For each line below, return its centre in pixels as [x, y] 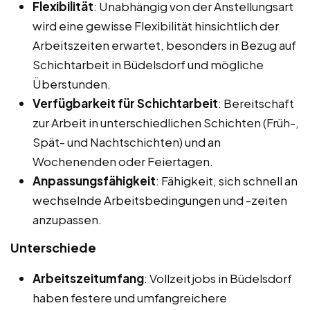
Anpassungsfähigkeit [94, 180]
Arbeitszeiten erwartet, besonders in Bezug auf [164, 45]
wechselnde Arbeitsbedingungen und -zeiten [160, 200]
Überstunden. [72, 83]
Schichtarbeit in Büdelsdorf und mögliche [148, 64]
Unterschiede [53, 247]
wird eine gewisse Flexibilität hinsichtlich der [156, 25]
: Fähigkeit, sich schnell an [227, 180]
